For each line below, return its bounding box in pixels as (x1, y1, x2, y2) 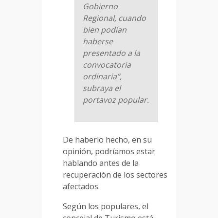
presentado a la (83, 47, 140, 58)
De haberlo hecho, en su (63, 134, 152, 145)
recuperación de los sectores (63, 169, 167, 180)
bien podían (83, 24, 127, 35)
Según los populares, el (63, 200, 148, 212)
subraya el (83, 82, 121, 93)
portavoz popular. (83, 94, 149, 105)
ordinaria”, (83, 71, 122, 82)
